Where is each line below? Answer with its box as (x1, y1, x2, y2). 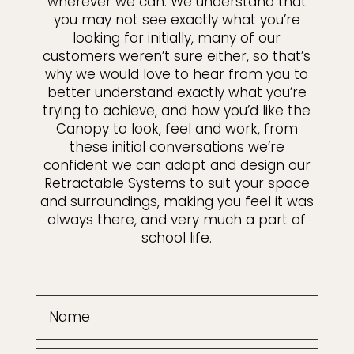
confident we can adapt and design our (43, 155, 311, 175)
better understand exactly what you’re (47, 82, 307, 102)
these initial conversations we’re (69, 137, 284, 156)
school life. (141, 228, 213, 247)
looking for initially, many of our (73, 28, 281, 47)
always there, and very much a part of (47, 209, 307, 229)
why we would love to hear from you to (45, 64, 309, 84)
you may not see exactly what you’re (53, 9, 300, 29)
